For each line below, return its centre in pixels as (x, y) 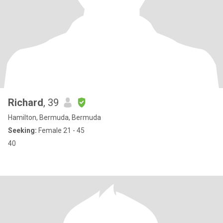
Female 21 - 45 (61, 130)
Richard (26, 103)
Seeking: (22, 130)
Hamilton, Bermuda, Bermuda (55, 117)
